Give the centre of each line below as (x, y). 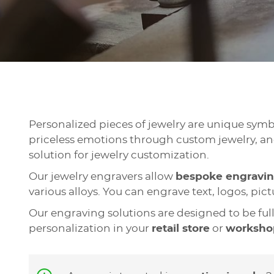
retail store (181, 228)
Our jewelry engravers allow (102, 176)
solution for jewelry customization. (119, 155)
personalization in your (90, 228)
